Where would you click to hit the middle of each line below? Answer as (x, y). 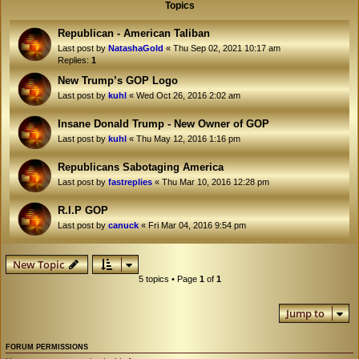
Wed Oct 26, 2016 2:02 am (188, 95)
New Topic (38, 264)
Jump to (305, 313)
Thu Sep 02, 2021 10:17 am (227, 48)
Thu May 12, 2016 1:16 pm (188, 139)
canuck (123, 225)
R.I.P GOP (83, 210)
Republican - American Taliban (134, 33)
